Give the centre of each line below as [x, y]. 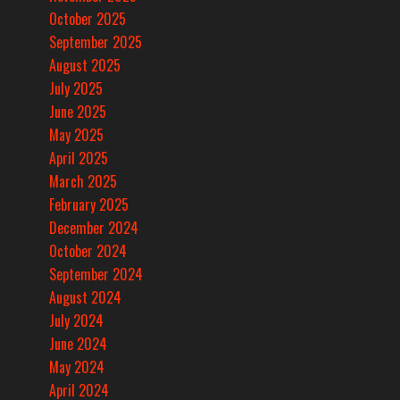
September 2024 [96, 275]
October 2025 [87, 19]
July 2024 [76, 321]
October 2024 [88, 251]
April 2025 [79, 158]
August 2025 [85, 66]
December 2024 [94, 228]
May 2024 [77, 367]
